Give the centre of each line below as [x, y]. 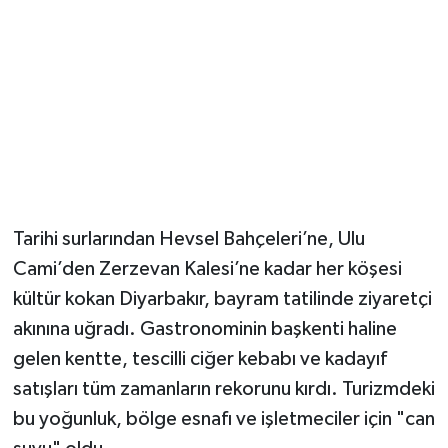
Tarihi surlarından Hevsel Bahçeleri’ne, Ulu [188, 238]
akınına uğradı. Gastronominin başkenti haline [204, 328]
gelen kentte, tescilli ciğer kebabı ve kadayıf [199, 358]
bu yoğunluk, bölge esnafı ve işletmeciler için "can [223, 418]
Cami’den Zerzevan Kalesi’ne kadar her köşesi [207, 268]
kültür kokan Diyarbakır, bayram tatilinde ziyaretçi [222, 298]
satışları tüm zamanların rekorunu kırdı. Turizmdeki [223, 388]
